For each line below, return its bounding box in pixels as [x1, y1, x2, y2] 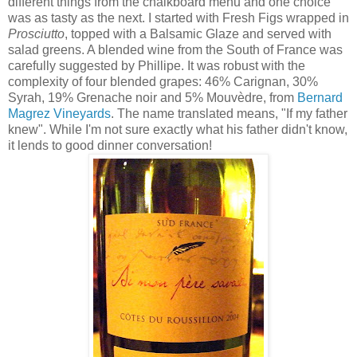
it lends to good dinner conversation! [8, 138, 212, 152]
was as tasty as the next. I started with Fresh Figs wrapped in [8, 10, 349, 25]
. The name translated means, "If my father [111, 106, 347, 120]
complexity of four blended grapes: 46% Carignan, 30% [8, 74, 318, 88]
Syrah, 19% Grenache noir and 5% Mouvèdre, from [8, 90, 297, 104]
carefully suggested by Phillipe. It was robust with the [8, 58, 305, 73]
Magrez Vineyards [8, 106, 111, 120]
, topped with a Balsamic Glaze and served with [65, 26, 331, 41]
